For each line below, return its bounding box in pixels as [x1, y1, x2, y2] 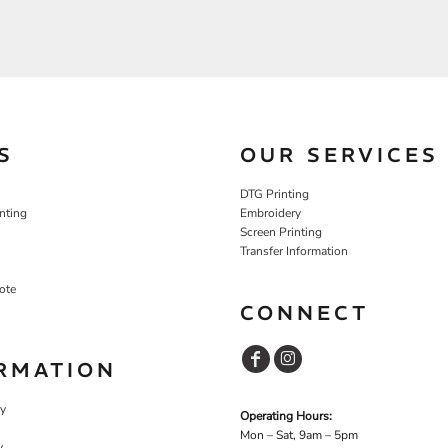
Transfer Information [240, 242, 348, 259]
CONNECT [240, 299, 369, 325]
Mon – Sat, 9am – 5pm [240, 426, 358, 443]
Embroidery [240, 204, 301, 221]
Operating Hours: [240, 407, 332, 424]
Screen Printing [240, 223, 322, 240]
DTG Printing [240, 185, 309, 202]
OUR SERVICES [240, 141, 439, 167]
